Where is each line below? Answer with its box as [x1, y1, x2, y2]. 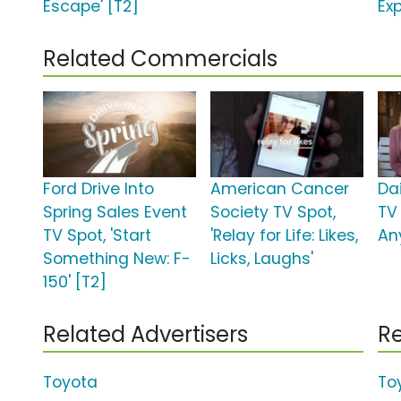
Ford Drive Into [43, 178, 154, 200]
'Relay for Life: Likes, [210, 225, 359, 247]
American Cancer [210, 178, 350, 200]
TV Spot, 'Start [43, 225, 151, 247]
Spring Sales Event [43, 201, 187, 224]
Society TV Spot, [210, 201, 337, 224]
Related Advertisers [43, 320, 248, 350]
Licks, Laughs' [210, 248, 314, 270]
